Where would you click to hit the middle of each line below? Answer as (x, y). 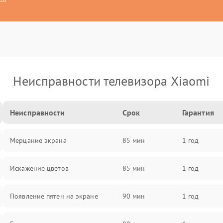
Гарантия (198, 112)
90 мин (134, 196)
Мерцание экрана (38, 140)
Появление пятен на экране (54, 196)
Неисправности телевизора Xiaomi (111, 81)
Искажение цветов (39, 168)
